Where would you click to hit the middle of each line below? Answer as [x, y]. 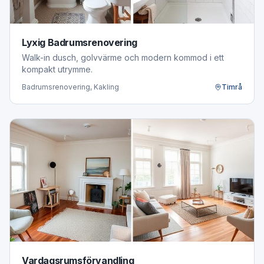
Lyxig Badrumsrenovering [80, 42]
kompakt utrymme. [57, 69]
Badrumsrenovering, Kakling [70, 87]
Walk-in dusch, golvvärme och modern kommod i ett [123, 57]
